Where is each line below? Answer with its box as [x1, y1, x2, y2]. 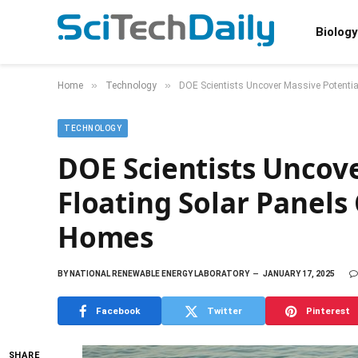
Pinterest [305, 304, 350, 316]
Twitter [207, 304, 242, 316]
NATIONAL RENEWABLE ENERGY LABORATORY [68, 269, 249, 278]
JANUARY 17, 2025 [263, 269, 335, 278]
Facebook [95, 304, 141, 316]
